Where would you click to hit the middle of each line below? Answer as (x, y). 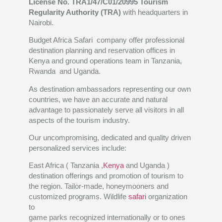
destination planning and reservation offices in (102, 51)
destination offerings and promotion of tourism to (106, 176)
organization (167, 197)
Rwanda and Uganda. (65, 71)
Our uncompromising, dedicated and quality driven (110, 138)
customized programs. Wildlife (79, 197)
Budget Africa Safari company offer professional (107, 40)
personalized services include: (78, 148)
